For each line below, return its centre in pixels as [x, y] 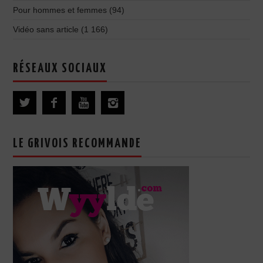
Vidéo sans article [46, 30]
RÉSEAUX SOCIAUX [60, 69]
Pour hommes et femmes [60, 10]
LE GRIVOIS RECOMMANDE [77, 144]
